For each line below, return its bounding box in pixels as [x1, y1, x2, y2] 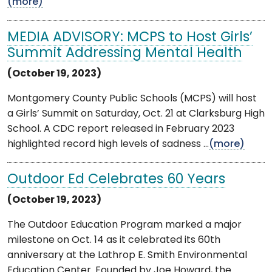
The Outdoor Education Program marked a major [7, 220, 242, 230]
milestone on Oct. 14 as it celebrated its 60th [7, 235, 220, 245]
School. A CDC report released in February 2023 [7, 124, 234, 134]
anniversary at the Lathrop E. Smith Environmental [7, 250, 247, 260]
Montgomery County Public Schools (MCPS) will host [7, 93, 257, 104]
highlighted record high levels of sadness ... [7, 139, 209, 149]
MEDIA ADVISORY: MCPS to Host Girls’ [7, 30, 253, 45]
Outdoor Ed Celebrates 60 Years [7, 172, 225, 187]
